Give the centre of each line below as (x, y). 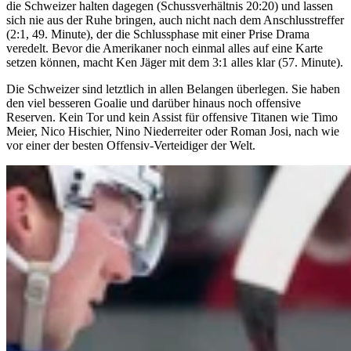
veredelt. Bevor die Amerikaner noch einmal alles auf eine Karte (165, 49)
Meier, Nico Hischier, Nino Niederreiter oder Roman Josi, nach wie (173, 132)
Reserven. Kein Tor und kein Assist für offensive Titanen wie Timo (172, 118)
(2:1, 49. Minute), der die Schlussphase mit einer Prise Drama (158, 34)
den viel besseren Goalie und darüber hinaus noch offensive (154, 103)
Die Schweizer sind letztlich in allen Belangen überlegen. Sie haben (173, 89)
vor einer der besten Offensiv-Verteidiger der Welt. (131, 146)
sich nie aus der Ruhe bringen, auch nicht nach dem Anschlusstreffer (175, 20)
